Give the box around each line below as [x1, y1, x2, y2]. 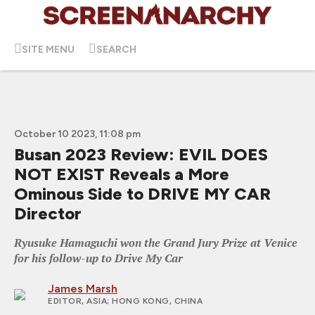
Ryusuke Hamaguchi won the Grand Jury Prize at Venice [14, 235, 297, 250]
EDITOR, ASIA [48, 296, 107, 306]
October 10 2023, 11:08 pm [14, 128, 141, 140]
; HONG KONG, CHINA [107, 296, 202, 306]
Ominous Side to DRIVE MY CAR [14, 184, 271, 204]
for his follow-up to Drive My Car [14, 250, 183, 266]
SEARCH [96, 43, 136, 56]
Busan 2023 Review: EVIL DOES [14, 144, 268, 165]
